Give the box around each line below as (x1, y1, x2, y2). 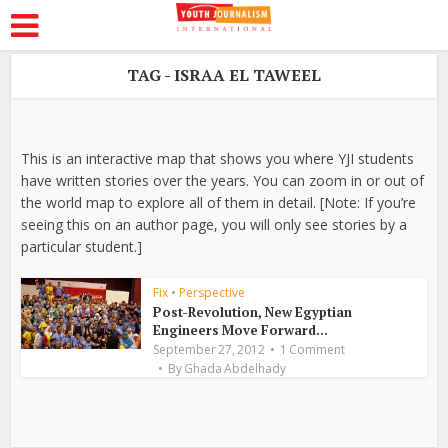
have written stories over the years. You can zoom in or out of (21, 171, 425, 190)
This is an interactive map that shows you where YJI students (21, 149, 415, 168)
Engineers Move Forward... (153, 321, 329, 339)
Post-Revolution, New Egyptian (153, 303, 353, 321)
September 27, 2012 (153, 341, 266, 358)
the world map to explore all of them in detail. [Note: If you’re (21, 193, 417, 212)
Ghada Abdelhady (184, 360, 287, 377)
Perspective (179, 284, 246, 301)
